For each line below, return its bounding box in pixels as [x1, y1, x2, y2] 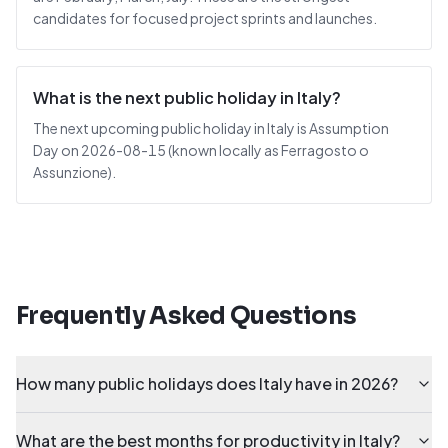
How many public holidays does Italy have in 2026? [16, 373, 398, 394]
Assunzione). [33, 163, 116, 181]
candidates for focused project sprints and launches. [33, 9, 377, 27]
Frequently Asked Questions [16, 301, 357, 331]
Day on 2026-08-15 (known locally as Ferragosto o [33, 141, 369, 159]
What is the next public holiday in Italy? [33, 87, 341, 108]
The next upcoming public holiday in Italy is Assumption [33, 119, 389, 137]
